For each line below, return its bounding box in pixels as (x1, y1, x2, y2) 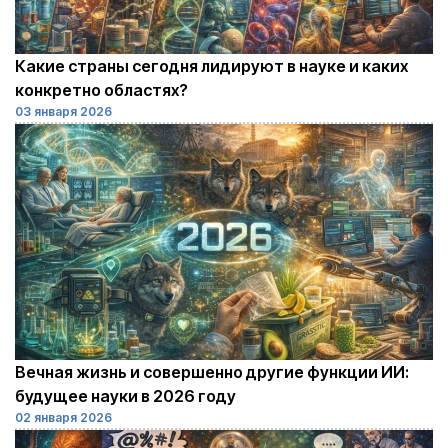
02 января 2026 (15, 409, 112, 425)
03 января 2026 (15, 104, 112, 120)
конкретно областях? (15, 80, 188, 101)
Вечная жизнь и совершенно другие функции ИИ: (15, 361, 409, 382)
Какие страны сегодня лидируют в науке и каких (15, 56, 408, 77)
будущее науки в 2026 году (15, 385, 236, 406)
